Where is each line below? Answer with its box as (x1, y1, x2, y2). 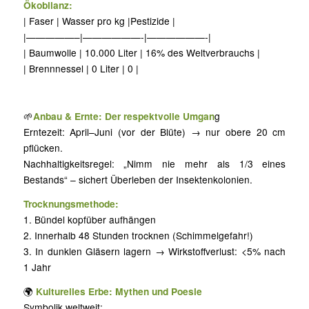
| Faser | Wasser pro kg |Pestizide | (23, 13, 175, 28)
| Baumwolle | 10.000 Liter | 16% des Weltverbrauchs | (23, 45, 260, 59)
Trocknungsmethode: (23, 197, 119, 211)
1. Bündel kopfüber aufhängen (23, 212, 156, 227)
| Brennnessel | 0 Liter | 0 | (23, 61, 139, 75)
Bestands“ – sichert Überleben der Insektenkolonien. (23, 172, 252, 187)
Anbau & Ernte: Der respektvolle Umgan (32, 109, 215, 123)
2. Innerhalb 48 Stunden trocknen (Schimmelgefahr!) (23, 228, 253, 243)
